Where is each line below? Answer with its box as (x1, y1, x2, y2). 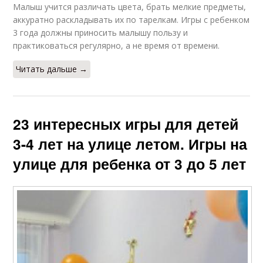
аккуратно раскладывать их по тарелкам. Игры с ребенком (13, 14, 250, 25)
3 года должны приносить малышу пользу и (13, 26, 188, 38)
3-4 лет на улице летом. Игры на (13, 133, 248, 154)
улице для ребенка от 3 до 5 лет (13, 153, 247, 174)
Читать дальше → (16, 63, 88, 75)
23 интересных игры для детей (13, 113, 239, 134)
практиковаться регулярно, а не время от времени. (13, 39, 220, 51)
